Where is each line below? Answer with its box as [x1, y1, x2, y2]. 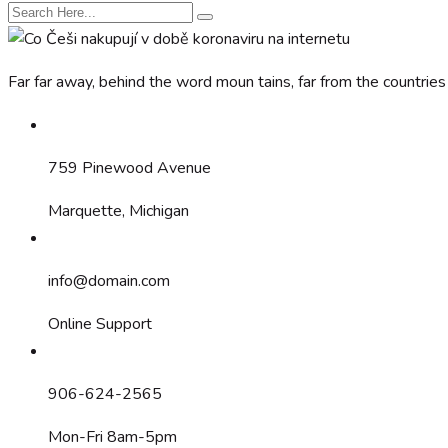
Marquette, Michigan [48, 199, 189, 222]
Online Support [48, 312, 152, 335]
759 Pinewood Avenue [48, 156, 211, 179]
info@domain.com [48, 269, 170, 292]
